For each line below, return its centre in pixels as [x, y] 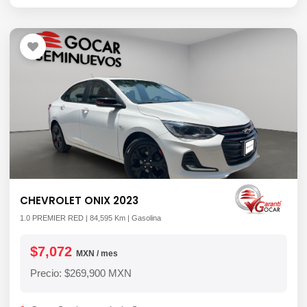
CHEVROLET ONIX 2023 [79, 200]
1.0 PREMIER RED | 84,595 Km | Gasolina [90, 218]
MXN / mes [97, 254]
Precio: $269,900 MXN [81, 273]
